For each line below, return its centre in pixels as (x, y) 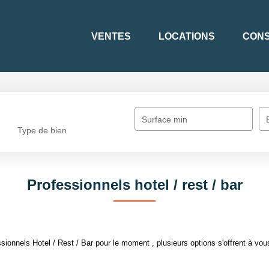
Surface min (165, 119)
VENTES (111, 36)
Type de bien (42, 131)
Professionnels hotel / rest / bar (134, 185)
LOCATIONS (187, 36)
